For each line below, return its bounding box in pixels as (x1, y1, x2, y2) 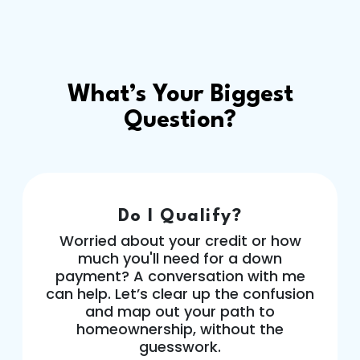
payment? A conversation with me (55, 266, 305, 286)
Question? (124, 109, 236, 133)
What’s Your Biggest (67, 84, 293, 107)
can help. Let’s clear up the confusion (46, 284, 314, 304)
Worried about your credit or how (59, 231, 301, 251)
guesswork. (139, 337, 221, 357)
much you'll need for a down (78, 248, 282, 268)
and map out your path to (85, 301, 275, 321)
